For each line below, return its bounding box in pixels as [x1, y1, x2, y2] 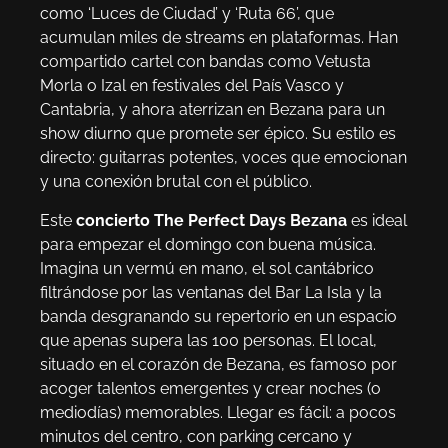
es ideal [347, 210, 407, 230]
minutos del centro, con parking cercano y [40, 426, 352, 446]
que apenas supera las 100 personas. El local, [40, 330, 377, 350]
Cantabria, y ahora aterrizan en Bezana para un [40, 100, 385, 120]
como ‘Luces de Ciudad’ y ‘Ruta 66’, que [40, 4, 334, 24]
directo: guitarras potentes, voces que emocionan [40, 148, 407, 168]
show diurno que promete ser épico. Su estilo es [40, 124, 396, 144]
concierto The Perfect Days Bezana [76, 210, 347, 230]
